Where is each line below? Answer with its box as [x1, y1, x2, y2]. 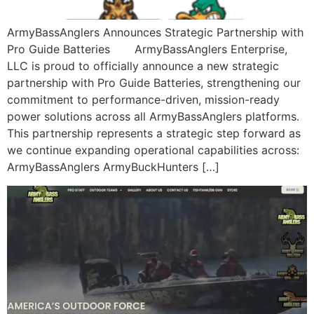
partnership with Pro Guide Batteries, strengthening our [7, 76, 301, 90]
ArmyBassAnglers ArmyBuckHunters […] [7, 160, 219, 175]
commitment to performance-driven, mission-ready [7, 93, 280, 107]
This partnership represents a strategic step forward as [7, 126, 301, 141]
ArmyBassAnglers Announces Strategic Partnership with [7, 25, 303, 40]
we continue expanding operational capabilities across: [7, 143, 299, 158]
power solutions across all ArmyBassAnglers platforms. [7, 109, 299, 124]
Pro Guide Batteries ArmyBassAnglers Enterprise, [7, 42, 287, 57]
